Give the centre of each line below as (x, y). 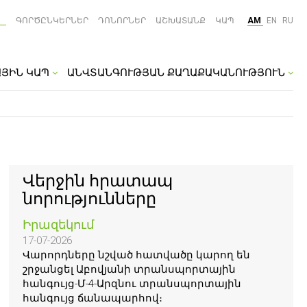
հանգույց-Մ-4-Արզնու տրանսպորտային (132, 283)
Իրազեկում (59, 224)
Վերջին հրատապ (98, 181)
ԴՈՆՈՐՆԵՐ (122, 21)
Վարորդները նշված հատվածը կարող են (137, 255)
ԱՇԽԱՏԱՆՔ (181, 21)
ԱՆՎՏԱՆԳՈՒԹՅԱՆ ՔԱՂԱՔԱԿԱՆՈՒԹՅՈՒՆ (177, 72)
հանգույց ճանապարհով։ (93, 298)
